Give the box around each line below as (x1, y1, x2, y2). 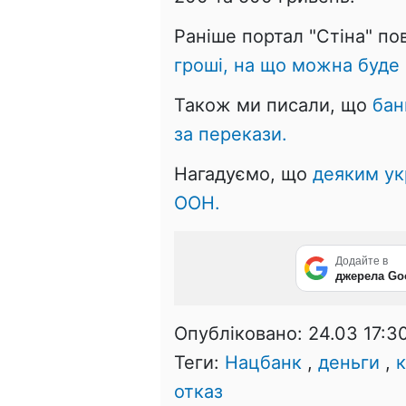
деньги (318, 351, 380, 373)
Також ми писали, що (174, 93, 372, 116)
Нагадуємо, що (174, 162, 313, 185)
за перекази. (174, 122, 287, 145)
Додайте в (335, 254, 388, 267)
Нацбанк (225, 351, 302, 373)
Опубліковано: (174, 322, 308, 344)
